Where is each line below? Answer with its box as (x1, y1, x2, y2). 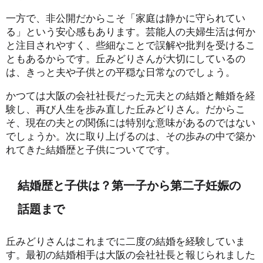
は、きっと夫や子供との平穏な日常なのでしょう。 (6, 66, 235, 77)
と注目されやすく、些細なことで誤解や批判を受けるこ (6, 39, 255, 50)
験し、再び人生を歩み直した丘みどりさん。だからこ (6, 103, 245, 114)
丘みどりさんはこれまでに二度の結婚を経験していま (6, 235, 245, 246)
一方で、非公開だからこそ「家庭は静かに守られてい (6, 12, 245, 23)
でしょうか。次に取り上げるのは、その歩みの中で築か (6, 130, 255, 141)
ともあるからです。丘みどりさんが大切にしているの (6, 53, 245, 63)
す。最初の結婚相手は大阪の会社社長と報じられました (6, 249, 255, 259)
